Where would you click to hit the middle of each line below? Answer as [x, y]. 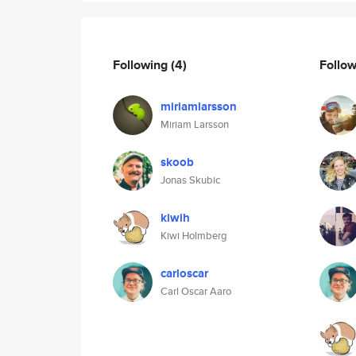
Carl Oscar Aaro [196, 291]
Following [142, 64]
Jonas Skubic [190, 180]
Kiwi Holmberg [194, 236]
